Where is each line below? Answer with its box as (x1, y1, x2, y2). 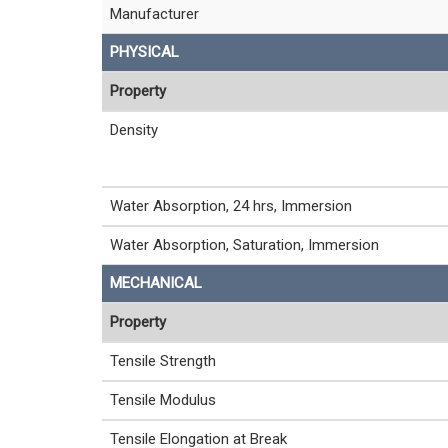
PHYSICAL (110, 43, 179, 61)
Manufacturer (110, 5, 199, 23)
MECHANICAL (110, 274, 202, 292)
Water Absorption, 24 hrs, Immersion (110, 197, 352, 215)
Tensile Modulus (110, 391, 216, 409)
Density (110, 121, 158, 139)
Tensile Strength (110, 352, 216, 370)
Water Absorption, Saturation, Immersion (110, 236, 379, 254)
